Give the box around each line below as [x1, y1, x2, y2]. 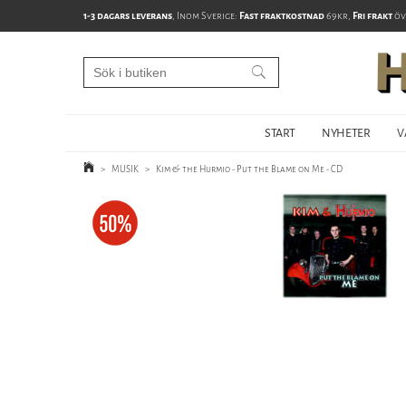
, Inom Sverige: [172, 9, 239, 23]
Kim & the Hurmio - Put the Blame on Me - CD [156, 163, 343, 175]
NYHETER [322, 125, 371, 140]
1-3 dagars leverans [83, 9, 172, 23]
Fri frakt [353, 9, 392, 23]
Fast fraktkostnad [239, 9, 324, 23]
